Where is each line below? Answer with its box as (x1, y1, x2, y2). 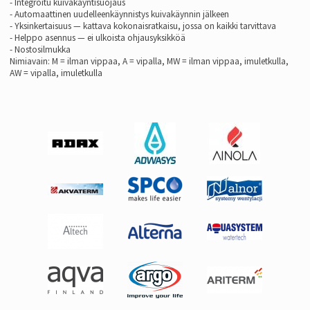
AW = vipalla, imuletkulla (10, 67, 102, 79)
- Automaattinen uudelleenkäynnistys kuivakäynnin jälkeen (10, 8, 229, 20)
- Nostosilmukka (10, 44, 71, 55)
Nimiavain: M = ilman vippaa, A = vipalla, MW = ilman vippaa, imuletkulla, (10, 55, 289, 67)
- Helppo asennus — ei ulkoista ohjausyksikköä (10, 32, 185, 44)
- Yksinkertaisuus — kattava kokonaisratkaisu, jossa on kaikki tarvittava (10, 20, 276, 32)
